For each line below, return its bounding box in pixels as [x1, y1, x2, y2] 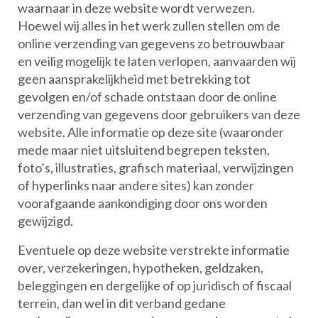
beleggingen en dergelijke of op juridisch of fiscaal [18, 278, 292, 293]
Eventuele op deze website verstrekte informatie [18, 242, 290, 258]
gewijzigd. [18, 213, 73, 229]
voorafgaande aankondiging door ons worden [18, 195, 268, 211]
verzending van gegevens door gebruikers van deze [18, 106, 300, 122]
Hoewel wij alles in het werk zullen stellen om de [18, 18, 280, 33]
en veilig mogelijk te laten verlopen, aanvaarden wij [18, 53, 296, 69]
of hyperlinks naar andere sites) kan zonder [18, 177, 254, 193]
